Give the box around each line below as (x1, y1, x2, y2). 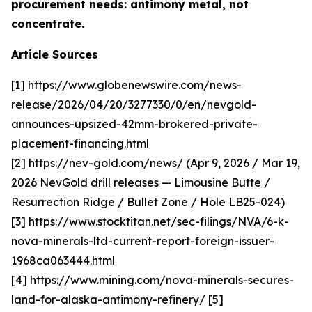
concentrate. (11, 17, 84, 31)
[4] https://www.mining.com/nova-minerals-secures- (11, 273, 294, 288)
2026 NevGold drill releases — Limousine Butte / (11, 175, 270, 190)
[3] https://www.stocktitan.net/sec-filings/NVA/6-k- (11, 214, 289, 229)
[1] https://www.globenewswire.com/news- (11, 78, 242, 93)
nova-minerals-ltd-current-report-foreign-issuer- (11, 234, 274, 249)
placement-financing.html (11, 136, 149, 151)
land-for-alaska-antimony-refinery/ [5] (11, 292, 224, 307)
